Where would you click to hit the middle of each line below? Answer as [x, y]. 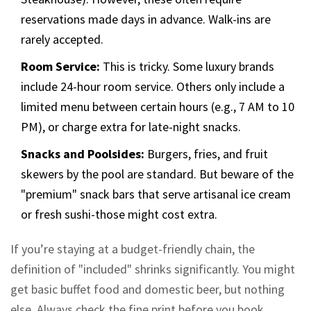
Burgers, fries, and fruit [206, 154]
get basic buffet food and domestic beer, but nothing [148, 289]
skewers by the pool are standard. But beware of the [157, 174]
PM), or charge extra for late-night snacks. [131, 127]
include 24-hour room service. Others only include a [153, 87]
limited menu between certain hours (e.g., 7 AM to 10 [158, 107]
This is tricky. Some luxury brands [187, 67]
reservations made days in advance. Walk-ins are [146, 19]
